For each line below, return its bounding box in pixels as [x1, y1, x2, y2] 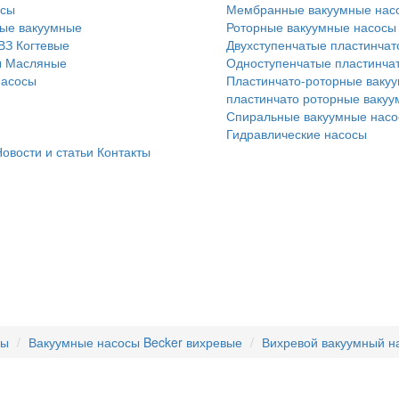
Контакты [97, 142, 151, 160]
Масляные [5, 53, 67, 71]
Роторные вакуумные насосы [226, 18, 396, 36]
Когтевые [16, 36, 69, 53]
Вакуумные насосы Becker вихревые [28, 333, 242, 352]
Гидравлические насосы [226, 125, 367, 142]
